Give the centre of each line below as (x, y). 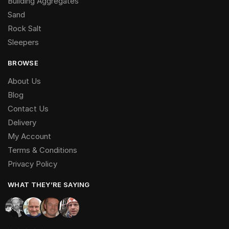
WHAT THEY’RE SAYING (49, 185)
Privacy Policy (32, 164)
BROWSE (23, 63)
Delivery (22, 123)
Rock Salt (25, 29)
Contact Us (28, 109)
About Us (24, 81)
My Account (29, 136)
